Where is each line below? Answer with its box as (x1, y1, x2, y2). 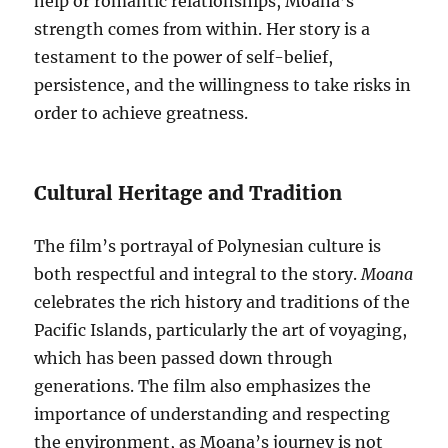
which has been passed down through (34, 347, 334, 368)
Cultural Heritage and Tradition (34, 180, 343, 205)
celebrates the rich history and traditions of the (34, 291, 411, 312)
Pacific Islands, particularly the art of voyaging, (34, 319, 408, 340)
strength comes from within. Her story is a (34, 18, 371, 39)
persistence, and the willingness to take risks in (34, 74, 412, 95)
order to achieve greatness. (34, 102, 249, 123)
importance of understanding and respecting (34, 403, 391, 424)
